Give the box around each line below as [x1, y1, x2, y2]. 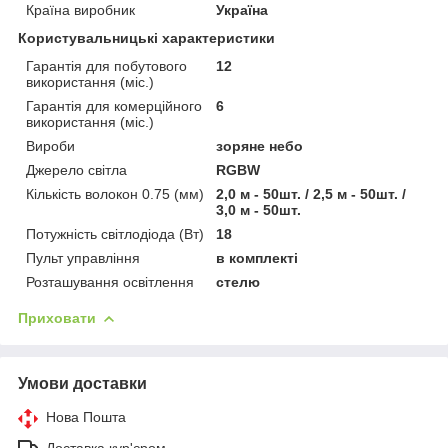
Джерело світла [26, 161, 127, 178]
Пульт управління [26, 249, 140, 266]
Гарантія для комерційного [26, 97, 202, 114]
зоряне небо [216, 137, 304, 154]
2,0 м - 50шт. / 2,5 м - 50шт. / [216, 185, 407, 202]
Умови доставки [18, 374, 147, 392]
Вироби [26, 137, 75, 154]
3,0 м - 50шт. [216, 201, 302, 218]
